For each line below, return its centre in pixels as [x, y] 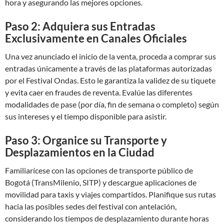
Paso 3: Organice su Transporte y [86, 140]
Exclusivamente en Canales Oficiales [96, 38]
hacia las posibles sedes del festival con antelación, [91, 206]
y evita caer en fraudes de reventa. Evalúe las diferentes [99, 92]
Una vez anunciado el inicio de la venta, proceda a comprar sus [110, 56]
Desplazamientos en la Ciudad [80, 152]
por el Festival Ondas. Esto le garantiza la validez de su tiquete [110, 80]
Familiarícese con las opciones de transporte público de [99, 170]
